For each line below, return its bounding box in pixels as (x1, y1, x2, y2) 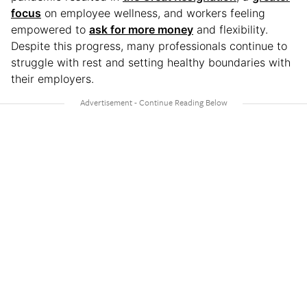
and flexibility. (193, 22, 268, 36)
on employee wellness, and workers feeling (41, 5, 265, 20)
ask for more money (89, 22, 193, 36)
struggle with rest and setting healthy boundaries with (11, 55, 291, 69)
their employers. (11, 71, 94, 86)
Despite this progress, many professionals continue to (11, 38, 287, 53)
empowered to (11, 22, 89, 36)
